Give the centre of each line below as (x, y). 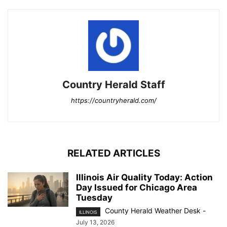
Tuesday (94, 198)
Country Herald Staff (113, 85)
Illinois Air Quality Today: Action (144, 178)
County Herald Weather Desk (153, 211)
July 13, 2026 (95, 222)
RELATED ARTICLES (113, 154)
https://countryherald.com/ (113, 101)
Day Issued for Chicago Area (137, 188)
